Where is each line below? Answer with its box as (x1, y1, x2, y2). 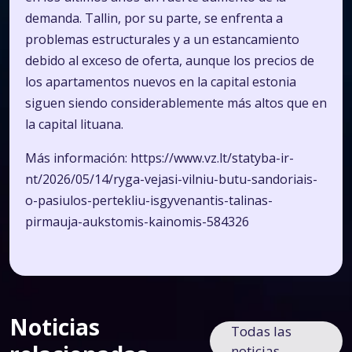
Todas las (231, 322, 292, 340)
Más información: (25, 149, 130, 167)
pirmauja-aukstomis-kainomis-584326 (25, 213, 249, 230)
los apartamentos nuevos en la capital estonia (25, 73, 296, 90)
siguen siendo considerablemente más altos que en (25, 94, 327, 112)
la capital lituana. (25, 115, 123, 133)
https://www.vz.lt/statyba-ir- (130, 149, 294, 167)
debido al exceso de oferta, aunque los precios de (25, 52, 314, 69)
